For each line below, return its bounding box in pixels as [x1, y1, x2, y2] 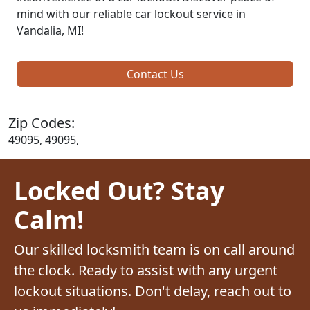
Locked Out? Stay [14, 173, 224, 207]
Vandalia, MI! [17, 22, 84, 38]
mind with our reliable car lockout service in [17, 6, 246, 21]
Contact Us [126, 66, 184, 82]
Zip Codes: [8, 113, 75, 132]
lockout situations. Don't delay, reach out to [14, 281, 291, 300]
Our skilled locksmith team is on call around [14, 239, 295, 259]
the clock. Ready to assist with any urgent [14, 260, 277, 280]
